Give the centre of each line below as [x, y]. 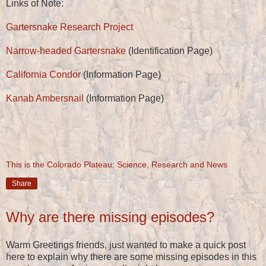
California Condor [43, 74]
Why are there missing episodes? [110, 217]
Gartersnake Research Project [69, 27]
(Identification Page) [169, 50]
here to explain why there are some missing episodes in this [131, 257]
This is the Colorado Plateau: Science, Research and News [117, 164]
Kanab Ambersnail [45, 98]
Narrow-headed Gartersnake [66, 50]
